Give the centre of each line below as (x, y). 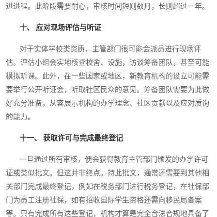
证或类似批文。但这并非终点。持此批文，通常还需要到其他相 (108, 173)
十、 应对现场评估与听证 (60, 27)
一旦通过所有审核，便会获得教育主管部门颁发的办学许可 (107, 159)
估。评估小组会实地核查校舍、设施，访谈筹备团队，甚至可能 (108, 62)
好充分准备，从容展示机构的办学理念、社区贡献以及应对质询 (108, 103)
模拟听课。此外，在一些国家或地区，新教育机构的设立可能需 (108, 76)
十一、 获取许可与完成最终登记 (71, 138)
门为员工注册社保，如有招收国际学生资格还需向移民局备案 (104, 200)
